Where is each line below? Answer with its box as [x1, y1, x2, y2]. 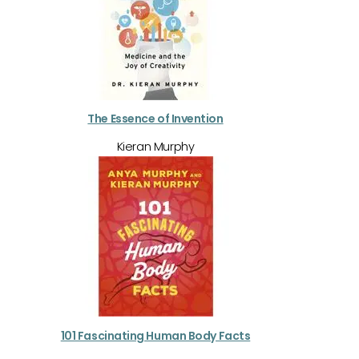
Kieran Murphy [116, 139, 195, 155]
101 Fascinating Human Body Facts [60, 327, 251, 344]
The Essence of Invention [87, 111, 224, 127]
